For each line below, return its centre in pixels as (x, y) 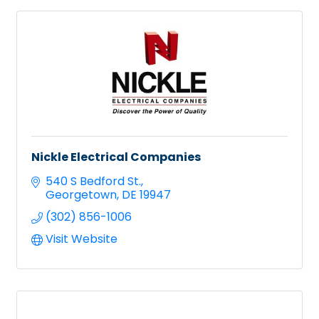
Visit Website (82, 239)
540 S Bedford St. (93, 181)
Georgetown (81, 194)
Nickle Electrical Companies (116, 157)
